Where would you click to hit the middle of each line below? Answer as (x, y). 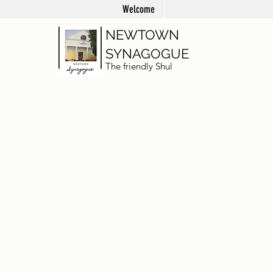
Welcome (139, 9)
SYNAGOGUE (147, 54)
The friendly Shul (139, 66)
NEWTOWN (142, 35)
